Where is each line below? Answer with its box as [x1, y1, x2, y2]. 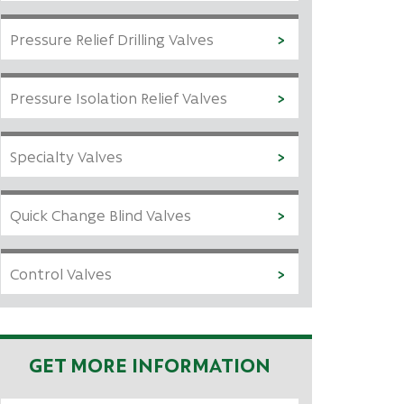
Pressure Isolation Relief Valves [10, 87, 227, 107]
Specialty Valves [10, 146, 123, 166]
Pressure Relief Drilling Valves [10, 29, 214, 49]
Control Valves [10, 263, 112, 283]
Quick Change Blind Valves [10, 205, 191, 225]
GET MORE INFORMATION [29, 352, 271, 377]
